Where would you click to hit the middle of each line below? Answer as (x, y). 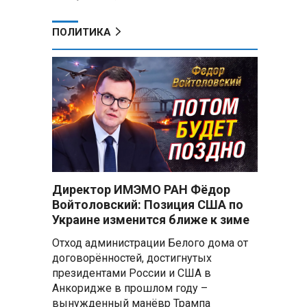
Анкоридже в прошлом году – (130, 288)
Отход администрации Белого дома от (150, 243)
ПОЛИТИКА (82, 32)
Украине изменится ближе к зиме (151, 220)
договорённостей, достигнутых (132, 258)
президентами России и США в (132, 273)
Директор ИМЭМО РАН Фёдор (141, 189)
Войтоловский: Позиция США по (148, 205)
